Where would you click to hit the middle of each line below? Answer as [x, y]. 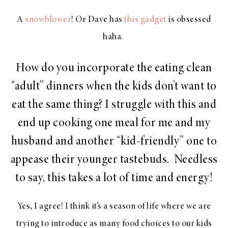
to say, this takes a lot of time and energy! [114, 179]
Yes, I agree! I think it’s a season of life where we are [114, 207]
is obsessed [189, 20]
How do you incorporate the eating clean [114, 69]
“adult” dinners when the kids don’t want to [114, 87]
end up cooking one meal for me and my [114, 124]
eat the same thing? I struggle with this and [114, 106]
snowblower [48, 20]
